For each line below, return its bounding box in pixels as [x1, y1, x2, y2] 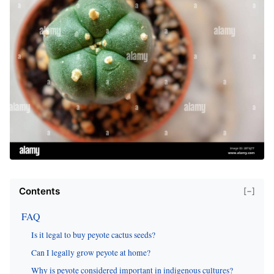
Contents [19, 185, 60, 197]
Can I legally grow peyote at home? [31, 246, 150, 258]
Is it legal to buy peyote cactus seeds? [31, 229, 155, 240]
